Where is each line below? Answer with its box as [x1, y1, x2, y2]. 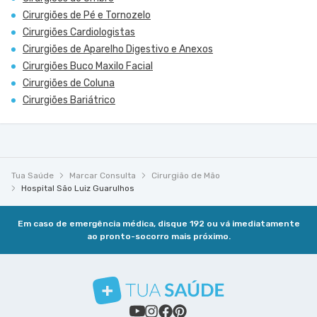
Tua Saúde [11, 171, 54, 180]
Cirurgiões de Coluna [23, 77, 115, 89]
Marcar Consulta [69, 171, 136, 180]
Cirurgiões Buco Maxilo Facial [23, 60, 153, 72]
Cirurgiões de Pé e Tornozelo [23, 9, 151, 21]
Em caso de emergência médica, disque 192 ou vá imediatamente [17, 219, 300, 229]
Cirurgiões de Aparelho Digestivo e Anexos [23, 43, 213, 55]
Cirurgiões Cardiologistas [23, 26, 135, 38]
